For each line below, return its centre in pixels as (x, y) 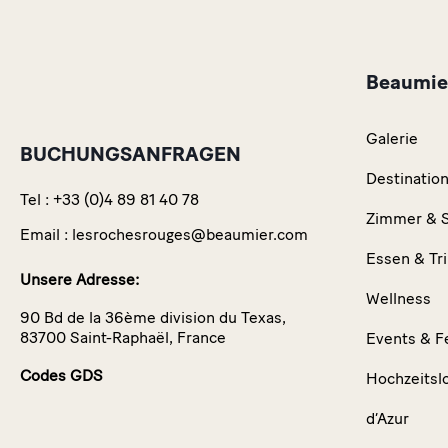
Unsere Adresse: (79, 279)
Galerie (392, 138)
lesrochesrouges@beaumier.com (190, 234)
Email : (44, 234)
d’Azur (387, 418)
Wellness (398, 298)
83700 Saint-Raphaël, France (123, 337)
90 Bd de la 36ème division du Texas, (153, 317)
